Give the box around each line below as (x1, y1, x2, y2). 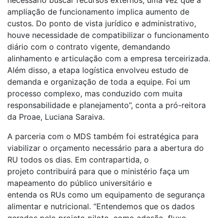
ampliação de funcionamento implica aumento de (7, 7, 189, 17)
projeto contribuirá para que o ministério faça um (7, 166, 189, 177)
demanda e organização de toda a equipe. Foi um (7, 77, 190, 87)
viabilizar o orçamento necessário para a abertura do (7, 143, 204, 153)
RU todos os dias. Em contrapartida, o (7, 155, 149, 165)
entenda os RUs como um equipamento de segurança (7, 190, 205, 200)
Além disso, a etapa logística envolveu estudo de (7, 65, 188, 75)
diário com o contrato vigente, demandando (7, 42, 170, 52)
